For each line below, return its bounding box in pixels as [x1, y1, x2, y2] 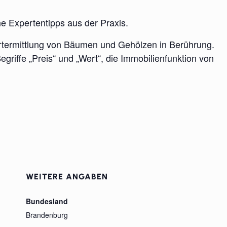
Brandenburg [26, 210, 68, 220]
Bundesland [26, 196, 68, 206]
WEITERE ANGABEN [26, 172, 108, 181]
